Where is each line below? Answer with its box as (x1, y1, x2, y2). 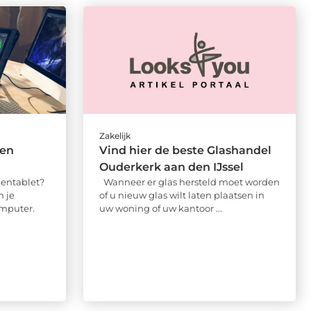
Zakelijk (99, 130, 131, 141)
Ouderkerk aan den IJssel (99, 160, 244, 174)
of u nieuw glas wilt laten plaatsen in (99, 189, 264, 201)
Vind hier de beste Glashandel (99, 143, 271, 157)
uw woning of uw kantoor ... (99, 202, 222, 214)
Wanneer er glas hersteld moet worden (99, 176, 280, 187)
